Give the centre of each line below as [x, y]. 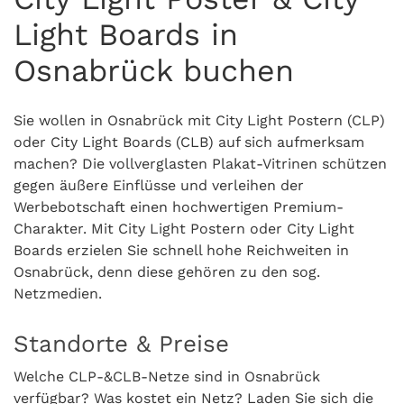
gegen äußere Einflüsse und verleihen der [159, 185]
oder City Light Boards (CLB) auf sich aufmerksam [189, 142]
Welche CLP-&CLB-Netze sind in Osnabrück [167, 376]
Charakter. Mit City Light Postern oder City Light [184, 229]
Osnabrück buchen [154, 70]
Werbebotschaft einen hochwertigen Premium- [179, 207]
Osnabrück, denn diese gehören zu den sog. [167, 272]
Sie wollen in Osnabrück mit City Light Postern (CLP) [199, 120]
